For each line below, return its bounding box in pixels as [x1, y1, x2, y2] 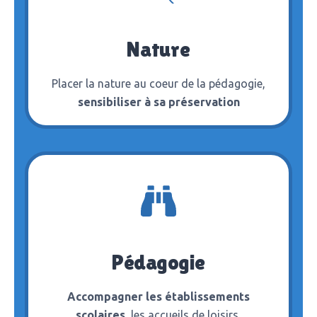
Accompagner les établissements [67, 290, 250, 304]
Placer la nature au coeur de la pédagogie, [52, 77, 265, 91]
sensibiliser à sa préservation [77, 96, 240, 109]
